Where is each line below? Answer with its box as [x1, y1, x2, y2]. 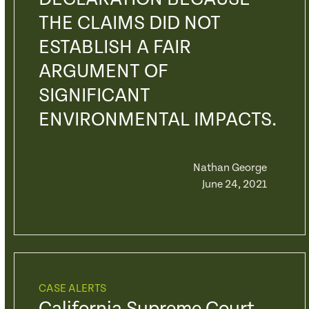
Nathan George [192, 161, 267, 175]
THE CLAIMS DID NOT [38, 12, 221, 34]
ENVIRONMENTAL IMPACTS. [38, 109, 277, 131]
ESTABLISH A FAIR [38, 37, 191, 59]
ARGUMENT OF [38, 61, 168, 83]
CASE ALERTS [38, 282, 106, 295]
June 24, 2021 [201, 178, 267, 191]
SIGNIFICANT [38, 85, 150, 107]
